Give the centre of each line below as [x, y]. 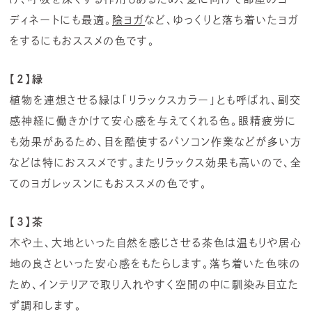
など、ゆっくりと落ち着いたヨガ [222, 20]
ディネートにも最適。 [61, 20]
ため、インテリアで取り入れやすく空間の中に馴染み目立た [155, 285]
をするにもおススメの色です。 [83, 41]
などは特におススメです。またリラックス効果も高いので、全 [156, 163]
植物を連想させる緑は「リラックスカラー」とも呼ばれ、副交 [156, 100]
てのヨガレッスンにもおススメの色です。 [109, 184]
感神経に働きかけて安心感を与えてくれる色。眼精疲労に [153, 121]
